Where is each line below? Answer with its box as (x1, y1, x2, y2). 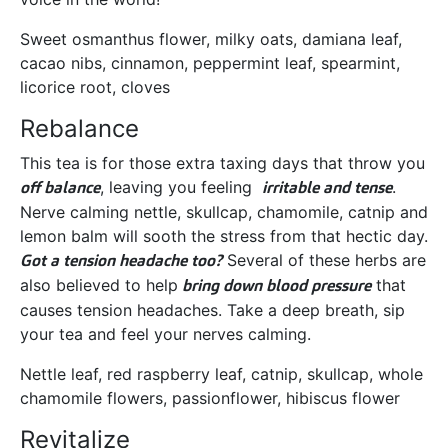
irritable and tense (262, 177, 392, 199)
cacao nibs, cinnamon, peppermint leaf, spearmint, (20, 53, 400, 74)
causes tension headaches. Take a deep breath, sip (20, 300, 405, 321)
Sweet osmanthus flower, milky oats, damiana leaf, (20, 29, 402, 50)
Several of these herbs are (222, 250, 426, 271)
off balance (20, 177, 100, 199)
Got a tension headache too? (20, 250, 222, 272)
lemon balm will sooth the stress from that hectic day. (20, 226, 428, 247)
